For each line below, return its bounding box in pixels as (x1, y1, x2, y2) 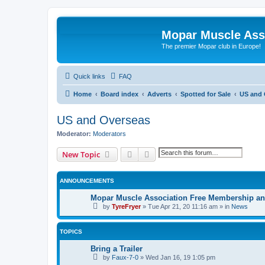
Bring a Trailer (91, 244, 143, 253)
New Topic (62, 149, 100, 160)
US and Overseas (57, 113, 150, 127)
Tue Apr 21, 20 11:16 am (148, 203, 218, 210)
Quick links (73, 72, 105, 80)
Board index (101, 90, 138, 98)
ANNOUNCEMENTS (60, 177, 114, 184)
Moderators (93, 130, 126, 137)
